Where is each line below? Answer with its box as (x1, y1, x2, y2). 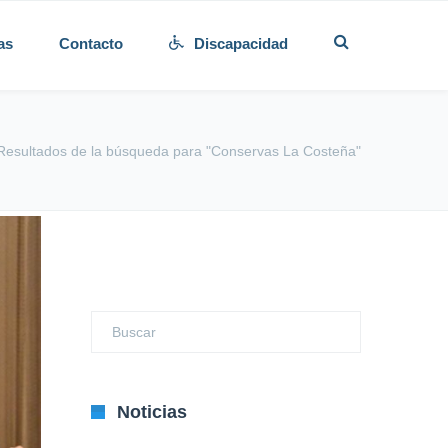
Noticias (117, 402, 187, 422)
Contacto (59, 35, 123, 52)
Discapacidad (194, 35, 288, 52)
